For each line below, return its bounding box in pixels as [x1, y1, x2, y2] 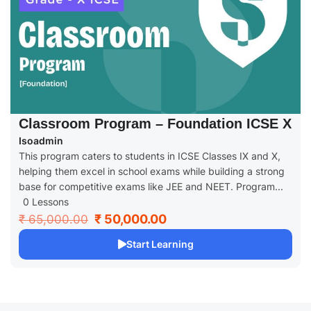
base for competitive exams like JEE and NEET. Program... [19, 180, 283, 192]
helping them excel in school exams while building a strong [19, 165, 285, 177]
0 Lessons [23, 195, 69, 208]
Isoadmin [19, 134, 63, 146]
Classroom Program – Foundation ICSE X [19, 115, 292, 131]
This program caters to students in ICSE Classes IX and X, [19, 149, 280, 162]
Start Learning [126, 237, 194, 250]
